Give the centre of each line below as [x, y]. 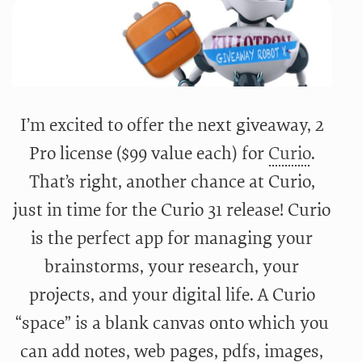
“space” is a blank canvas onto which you [172, 324]
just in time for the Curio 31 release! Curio [172, 210]
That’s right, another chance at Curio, [172, 182]
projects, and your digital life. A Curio [172, 295]
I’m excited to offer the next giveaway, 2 [172, 126]
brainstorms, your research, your [172, 267]
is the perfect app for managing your [172, 239]
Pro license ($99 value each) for [148, 154]
